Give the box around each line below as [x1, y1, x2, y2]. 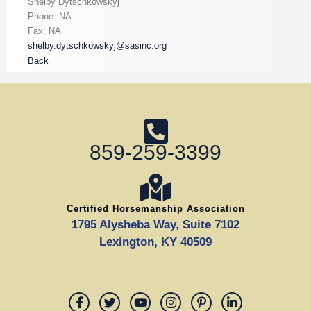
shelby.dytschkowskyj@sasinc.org [28, 40, 167, 51]
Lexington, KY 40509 [99, 235, 212, 249]
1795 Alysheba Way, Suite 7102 [72, 217, 239, 231]
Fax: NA [28, 26, 61, 37]
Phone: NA [28, 11, 72, 22]
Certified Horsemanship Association [66, 203, 245, 214]
